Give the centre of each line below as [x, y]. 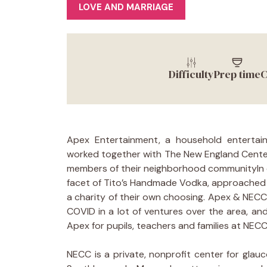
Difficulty [191, 74]
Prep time [237, 74]
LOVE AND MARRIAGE [126, 7]
